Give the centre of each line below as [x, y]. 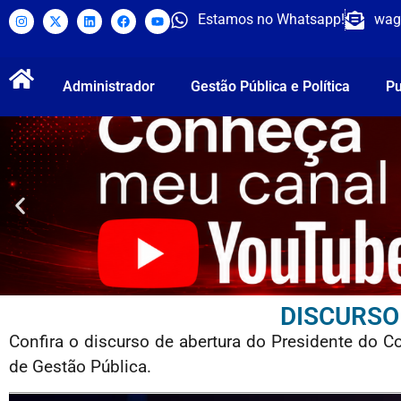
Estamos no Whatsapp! [272, 19]
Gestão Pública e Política [270, 86]
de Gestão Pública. [80, 367]
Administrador [109, 86]
